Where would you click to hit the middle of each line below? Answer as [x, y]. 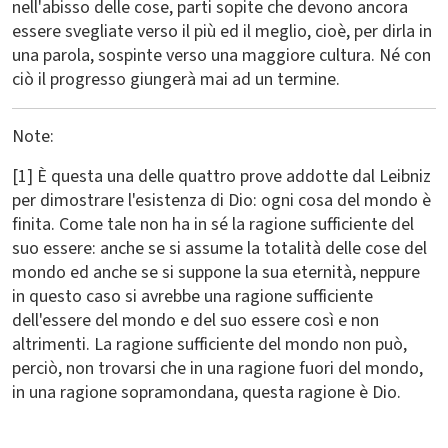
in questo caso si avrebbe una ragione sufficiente [192, 296]
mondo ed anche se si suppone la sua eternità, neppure [216, 272]
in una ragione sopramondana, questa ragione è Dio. [206, 392]
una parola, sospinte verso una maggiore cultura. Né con [221, 55]
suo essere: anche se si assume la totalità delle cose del [219, 248]
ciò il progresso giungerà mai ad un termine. [176, 79]
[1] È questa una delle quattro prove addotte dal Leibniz [221, 176]
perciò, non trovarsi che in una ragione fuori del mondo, [217, 368]
